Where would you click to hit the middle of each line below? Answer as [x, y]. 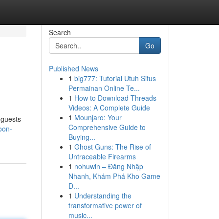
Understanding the [103, 196]
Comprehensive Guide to [107, 127]
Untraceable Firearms [102, 156]
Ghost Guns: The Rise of [112, 147]
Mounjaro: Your [98, 117]
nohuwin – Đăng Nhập [109, 166]
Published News [73, 68]
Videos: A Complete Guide [109, 108]
